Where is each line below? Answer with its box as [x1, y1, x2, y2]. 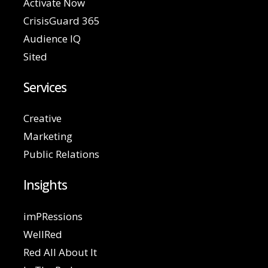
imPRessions [23, 209, 83, 223]
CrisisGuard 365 [23, 13, 100, 28]
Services [23, 78, 67, 96]
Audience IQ [23, 31, 81, 45]
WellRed [23, 227, 62, 241]
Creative [23, 111, 62, 125]
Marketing [23, 129, 72, 143]
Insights [23, 176, 68, 193]
